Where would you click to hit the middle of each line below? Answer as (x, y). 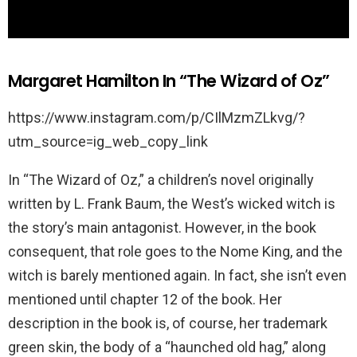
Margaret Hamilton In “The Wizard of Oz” (169, 80)
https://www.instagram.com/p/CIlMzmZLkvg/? (157, 117)
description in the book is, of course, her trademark (168, 323)
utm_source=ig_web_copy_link (108, 141)
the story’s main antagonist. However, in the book (162, 227)
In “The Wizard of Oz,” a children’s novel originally (161, 179)
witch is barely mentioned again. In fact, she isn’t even (177, 275)
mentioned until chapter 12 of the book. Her (145, 299)
